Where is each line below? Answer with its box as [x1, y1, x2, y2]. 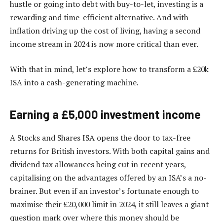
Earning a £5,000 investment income [10, 107, 201, 121]
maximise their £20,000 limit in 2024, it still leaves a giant [10, 199, 209, 210]
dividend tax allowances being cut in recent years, [10, 159, 186, 170]
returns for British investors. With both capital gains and [10, 146, 210, 157]
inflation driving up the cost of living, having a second [10, 25, 200, 36]
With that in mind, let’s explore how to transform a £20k [10, 64, 209, 75]
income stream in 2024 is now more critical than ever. [10, 38, 198, 49]
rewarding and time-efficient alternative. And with [10, 11, 188, 23]
